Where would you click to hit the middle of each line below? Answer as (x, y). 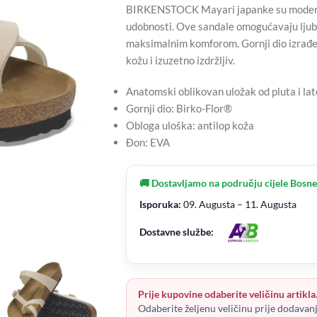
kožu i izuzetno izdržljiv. (180, 60)
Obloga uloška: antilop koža (190, 126)
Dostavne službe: (176, 231)
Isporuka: (160, 204)
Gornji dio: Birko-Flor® (179, 109)
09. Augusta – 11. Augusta (238, 204)
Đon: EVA (148, 143)
